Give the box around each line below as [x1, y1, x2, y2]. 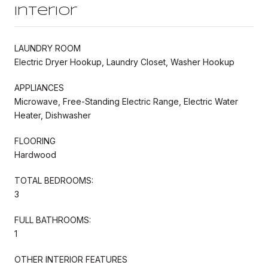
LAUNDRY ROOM [14, 42, 81, 53]
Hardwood [14, 149, 56, 160]
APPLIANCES [14, 82, 64, 93]
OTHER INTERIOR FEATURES [14, 254, 127, 264]
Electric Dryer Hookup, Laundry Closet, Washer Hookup [14, 56, 234, 67]
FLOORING [14, 135, 56, 146]
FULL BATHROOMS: [14, 214, 91, 225]
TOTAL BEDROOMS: [14, 175, 93, 185]
